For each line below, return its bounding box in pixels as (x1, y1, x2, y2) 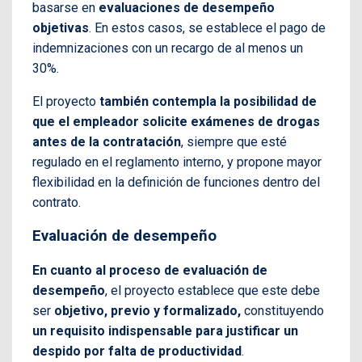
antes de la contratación (32, 134, 181, 150)
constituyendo (241, 302, 324, 318)
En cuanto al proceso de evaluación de (32, 262, 267, 278)
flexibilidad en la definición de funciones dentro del (32, 175, 320, 191)
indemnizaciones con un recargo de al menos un (32, 40, 303, 57)
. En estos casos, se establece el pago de (89, 20, 326, 36)
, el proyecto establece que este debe (105, 282, 320, 298)
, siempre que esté (181, 134, 287, 150)
